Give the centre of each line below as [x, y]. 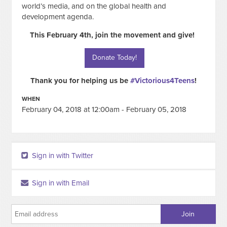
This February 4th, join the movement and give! [113, 35]
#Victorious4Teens [162, 80]
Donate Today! [114, 57]
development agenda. [58, 16]
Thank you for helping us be [80, 80]
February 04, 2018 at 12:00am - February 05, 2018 [104, 109]
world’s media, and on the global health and [94, 6]
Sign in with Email [60, 183]
